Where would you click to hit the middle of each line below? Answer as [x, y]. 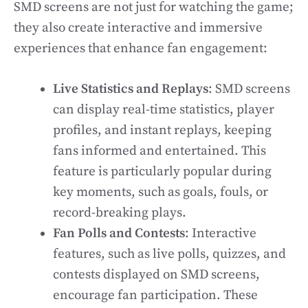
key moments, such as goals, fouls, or [161, 192]
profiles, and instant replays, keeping [162, 130]
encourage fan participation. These [155, 295]
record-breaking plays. [120, 212]
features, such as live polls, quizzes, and [169, 254]
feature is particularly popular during [162, 171]
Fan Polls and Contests [119, 233]
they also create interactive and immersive [138, 28]
